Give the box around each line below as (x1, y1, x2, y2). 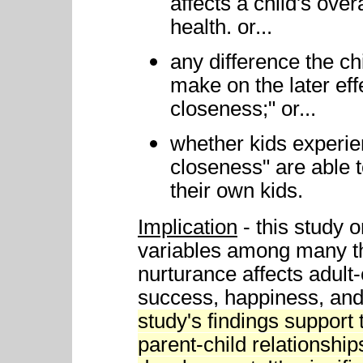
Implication (138, 216, 237, 239)
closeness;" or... (170, 97, 316, 121)
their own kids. (170, 179, 309, 203)
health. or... (170, 15, 272, 39)
